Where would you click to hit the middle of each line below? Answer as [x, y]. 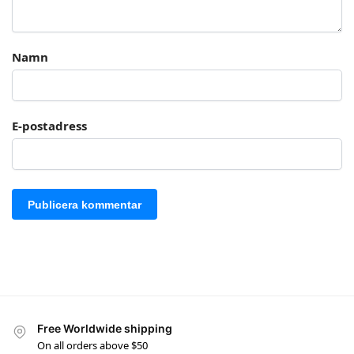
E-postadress [49, 125]
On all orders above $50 [92, 345]
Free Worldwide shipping [105, 329]
